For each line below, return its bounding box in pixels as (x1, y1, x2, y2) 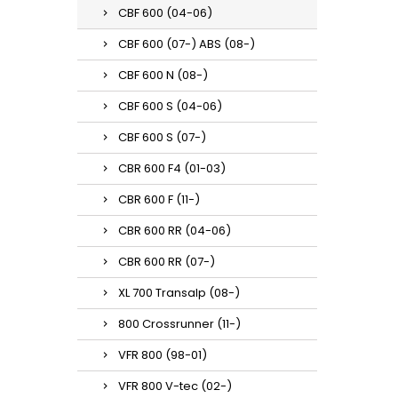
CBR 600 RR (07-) (118, 253, 215, 270)
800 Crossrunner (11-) (118, 315, 241, 332)
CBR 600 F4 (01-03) (118, 160, 226, 177)
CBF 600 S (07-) (118, 129, 206, 146)
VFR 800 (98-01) (118, 346, 207, 363)
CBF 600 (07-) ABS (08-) (118, 36, 255, 52)
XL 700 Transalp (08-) (118, 284, 240, 301)
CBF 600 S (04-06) (118, 98, 222, 115)
